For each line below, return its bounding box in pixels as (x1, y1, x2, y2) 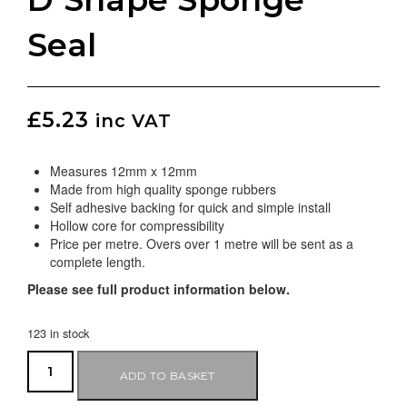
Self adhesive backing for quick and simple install (50, 197, 331, 216)
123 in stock (27, 323, 89, 342)
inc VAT (95, 109, 172, 132)
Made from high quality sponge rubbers (50, 179, 276, 198)
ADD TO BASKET (119, 368, 215, 382)
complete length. (50, 252, 145, 271)
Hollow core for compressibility (50, 215, 224, 234)
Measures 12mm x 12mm (50, 161, 197, 180)
